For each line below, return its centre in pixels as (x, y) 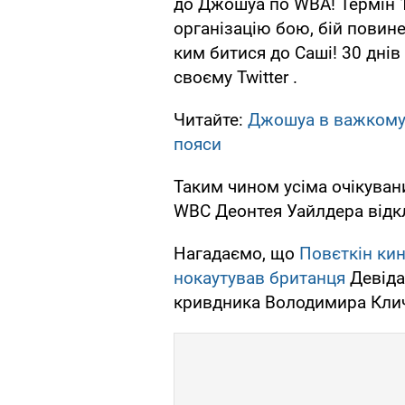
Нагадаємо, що (236, 254)
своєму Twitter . (235, 78)
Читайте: (211, 120)
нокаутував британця (259, 278)
